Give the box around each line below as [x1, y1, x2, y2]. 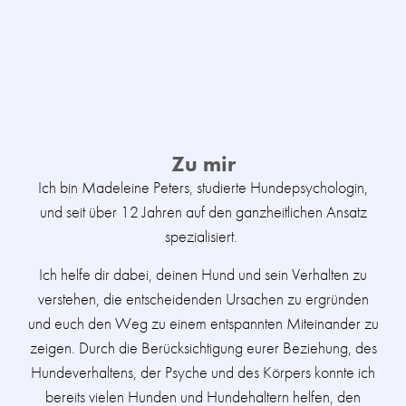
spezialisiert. [165, 226, 241, 247]
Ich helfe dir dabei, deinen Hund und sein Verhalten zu [39, 263, 367, 285]
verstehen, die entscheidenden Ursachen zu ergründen [37, 287, 369, 309]
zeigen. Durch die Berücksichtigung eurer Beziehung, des [29, 336, 377, 358]
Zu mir [170, 150, 236, 179]
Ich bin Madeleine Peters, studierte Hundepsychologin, [38, 177, 368, 198]
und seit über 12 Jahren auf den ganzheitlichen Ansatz [39, 201, 367, 223]
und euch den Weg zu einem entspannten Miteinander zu [27, 312, 379, 333]
